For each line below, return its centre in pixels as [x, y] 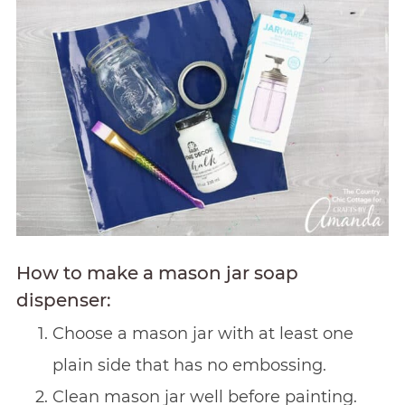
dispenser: [63, 300]
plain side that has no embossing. [189, 365]
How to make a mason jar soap [157, 273]
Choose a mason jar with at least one [202, 333]
